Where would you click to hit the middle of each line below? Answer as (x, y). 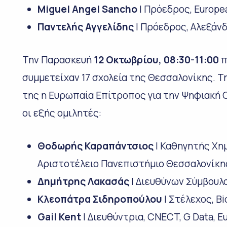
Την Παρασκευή (58, 60)
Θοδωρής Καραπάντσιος (95, 146)
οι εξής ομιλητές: (62, 113)
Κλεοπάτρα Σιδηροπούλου (100, 199)
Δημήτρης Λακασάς (83, 181)
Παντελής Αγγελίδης (85, 27)
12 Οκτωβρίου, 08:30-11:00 (156, 60)
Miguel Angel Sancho (87, 9)
